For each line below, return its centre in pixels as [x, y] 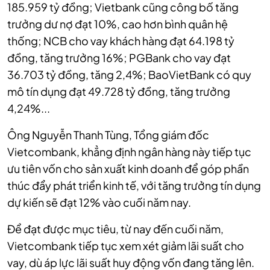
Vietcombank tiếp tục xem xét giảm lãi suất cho [126, 246]
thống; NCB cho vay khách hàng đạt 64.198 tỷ [121, 41]
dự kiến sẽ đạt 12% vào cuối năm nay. [99, 202]
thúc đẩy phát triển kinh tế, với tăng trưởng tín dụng [134, 186]
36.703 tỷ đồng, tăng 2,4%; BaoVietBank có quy [129, 75]
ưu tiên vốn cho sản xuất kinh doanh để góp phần [128, 169]
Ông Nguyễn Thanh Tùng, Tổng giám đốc [108, 135]
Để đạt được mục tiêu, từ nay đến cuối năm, [115, 229]
